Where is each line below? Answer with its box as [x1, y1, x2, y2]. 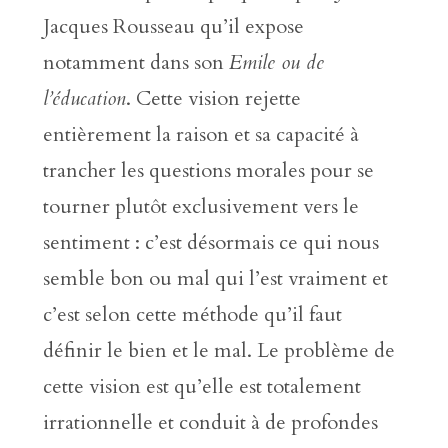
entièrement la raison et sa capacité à [42, 121, 359, 149]
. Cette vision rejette [125, 85, 301, 113]
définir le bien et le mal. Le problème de [42, 337, 395, 365]
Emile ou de [228, 49, 324, 77]
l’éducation [42, 85, 126, 113]
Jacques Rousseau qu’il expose [42, 13, 304, 41]
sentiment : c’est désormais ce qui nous [42, 229, 379, 257]
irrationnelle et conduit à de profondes [42, 409, 378, 437]
